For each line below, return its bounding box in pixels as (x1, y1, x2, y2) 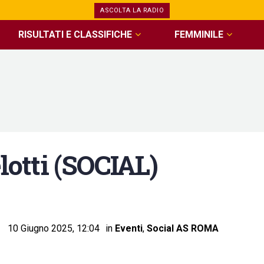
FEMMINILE (174, 29, 223, 40)
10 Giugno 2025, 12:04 (8, 222, 100, 234)
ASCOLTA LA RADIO (100, 6, 164, 14)
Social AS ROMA (147, 222, 219, 234)
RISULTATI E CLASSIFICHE (18, 29, 133, 40)
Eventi (115, 222, 143, 234)
